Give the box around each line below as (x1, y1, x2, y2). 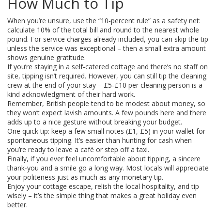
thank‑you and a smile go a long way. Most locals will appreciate (7, 163, 209, 172)
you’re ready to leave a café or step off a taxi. (7, 145, 149, 154)
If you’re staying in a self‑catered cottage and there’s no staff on (7, 62, 208, 71)
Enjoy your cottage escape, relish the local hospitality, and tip (7, 182, 199, 191)
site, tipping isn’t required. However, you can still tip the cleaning (7, 71, 206, 80)
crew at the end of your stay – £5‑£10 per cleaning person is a (7, 80, 202, 90)
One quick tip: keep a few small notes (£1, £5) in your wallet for (7, 126, 205, 136)
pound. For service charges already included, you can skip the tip (7, 34, 208, 44)
